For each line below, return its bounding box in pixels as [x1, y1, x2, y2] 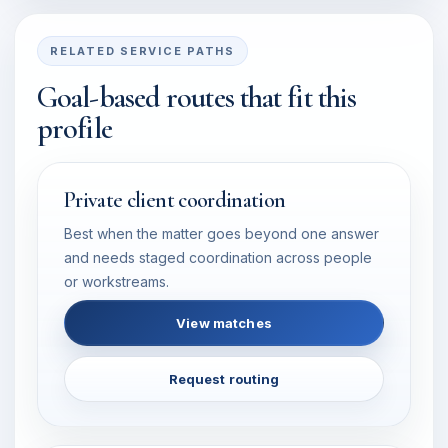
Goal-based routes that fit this [37, 79, 357, 116]
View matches [176, 315, 272, 331]
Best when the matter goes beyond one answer [64, 225, 379, 242]
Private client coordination [64, 187, 286, 213]
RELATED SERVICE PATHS [50, 44, 235, 58]
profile [37, 110, 112, 147]
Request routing [168, 371, 280, 387]
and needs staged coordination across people [64, 249, 372, 266]
